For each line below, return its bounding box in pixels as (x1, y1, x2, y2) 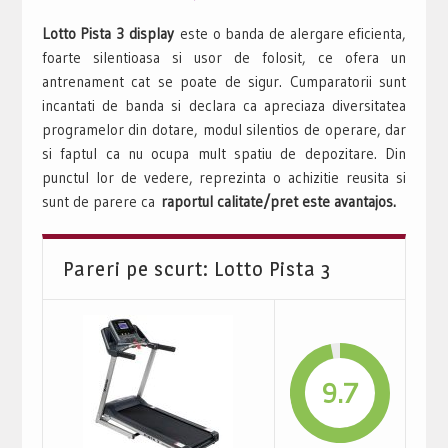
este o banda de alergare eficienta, (180, 23, 407, 43)
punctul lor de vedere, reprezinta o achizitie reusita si (41, 167, 407, 187)
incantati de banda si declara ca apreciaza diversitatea (41, 95, 407, 115)
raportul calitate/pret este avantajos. (160, 191, 396, 211)
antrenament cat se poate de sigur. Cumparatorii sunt (41, 71, 407, 91)
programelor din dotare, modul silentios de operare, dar (41, 119, 407, 139)
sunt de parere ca (41, 191, 161, 211)
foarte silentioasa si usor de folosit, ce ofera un (41, 47, 407, 67)
